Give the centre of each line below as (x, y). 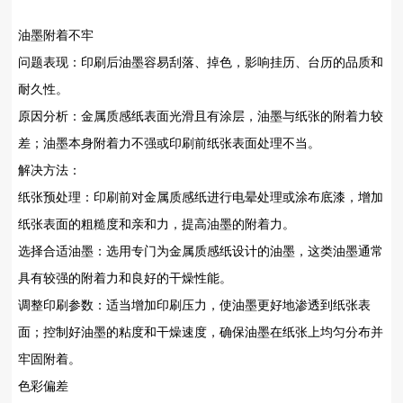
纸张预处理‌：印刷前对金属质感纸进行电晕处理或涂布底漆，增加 (201, 197)
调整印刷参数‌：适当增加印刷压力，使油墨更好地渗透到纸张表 (194, 304)
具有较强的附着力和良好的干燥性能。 (125, 278)
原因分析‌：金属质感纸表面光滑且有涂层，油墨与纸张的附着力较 (201, 116)
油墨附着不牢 (56, 35)
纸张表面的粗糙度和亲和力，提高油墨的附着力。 (157, 224)
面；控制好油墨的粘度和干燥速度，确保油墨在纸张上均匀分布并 (201, 331)
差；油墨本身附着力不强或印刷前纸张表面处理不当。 (169, 143)
